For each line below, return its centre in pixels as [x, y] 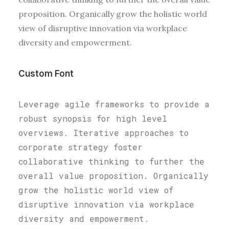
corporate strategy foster [81, 147]
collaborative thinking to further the [111, 161]
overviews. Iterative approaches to [104, 133]
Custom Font [46, 74]
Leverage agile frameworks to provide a [114, 104]
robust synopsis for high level [93, 118]
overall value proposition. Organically [113, 176]
